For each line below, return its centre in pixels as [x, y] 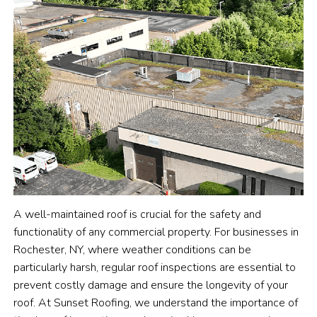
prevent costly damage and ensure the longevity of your [151, 286]
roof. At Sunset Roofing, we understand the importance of [156, 303]
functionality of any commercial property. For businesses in [156, 232]
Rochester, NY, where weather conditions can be [133, 250]
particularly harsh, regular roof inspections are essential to [155, 268]
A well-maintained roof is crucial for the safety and [138, 215]
